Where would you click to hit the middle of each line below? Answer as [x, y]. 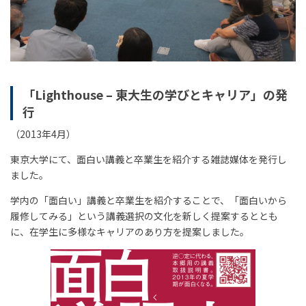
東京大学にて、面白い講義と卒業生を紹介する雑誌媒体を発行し [149, 159]
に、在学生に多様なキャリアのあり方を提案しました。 [130, 231]
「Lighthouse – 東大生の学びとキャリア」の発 [155, 94]
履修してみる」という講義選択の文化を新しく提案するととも [144, 215]
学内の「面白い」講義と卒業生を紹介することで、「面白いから [149, 200]
